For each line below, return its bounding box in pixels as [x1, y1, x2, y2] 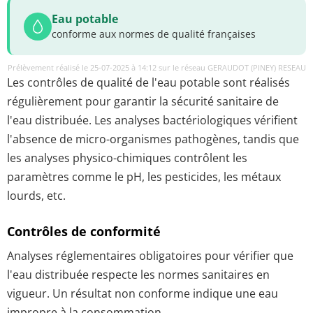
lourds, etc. [7, 188, 66, 203]
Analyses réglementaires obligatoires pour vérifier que [7, 247, 293, 263]
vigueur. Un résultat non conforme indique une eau [7, 285, 278, 301]
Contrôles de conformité [7, 223, 161, 240]
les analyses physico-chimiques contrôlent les [7, 150, 247, 166]
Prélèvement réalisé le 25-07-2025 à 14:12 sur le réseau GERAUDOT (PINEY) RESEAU [8, 62, 306, 73]
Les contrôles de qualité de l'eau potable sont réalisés [7, 75, 290, 90]
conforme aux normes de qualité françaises [52, 27, 256, 41]
